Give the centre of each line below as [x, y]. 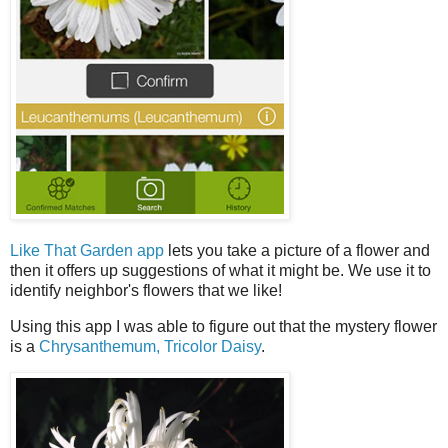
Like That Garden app [87, 250]
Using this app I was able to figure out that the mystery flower [223, 326]
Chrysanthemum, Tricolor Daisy [150, 346]
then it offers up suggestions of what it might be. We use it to [220, 270]
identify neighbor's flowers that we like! [146, 290]
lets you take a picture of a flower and [297, 250]
